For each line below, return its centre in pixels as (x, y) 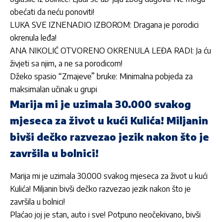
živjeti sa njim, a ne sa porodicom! (66, 64)
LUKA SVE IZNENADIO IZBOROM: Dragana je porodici (104, 25)
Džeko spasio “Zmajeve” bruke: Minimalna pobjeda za (101, 77)
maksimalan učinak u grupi (54, 89)
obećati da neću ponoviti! (52, 12)
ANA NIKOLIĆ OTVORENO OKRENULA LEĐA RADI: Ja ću (111, 51)
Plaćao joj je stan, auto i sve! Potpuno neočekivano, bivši (105, 214)
